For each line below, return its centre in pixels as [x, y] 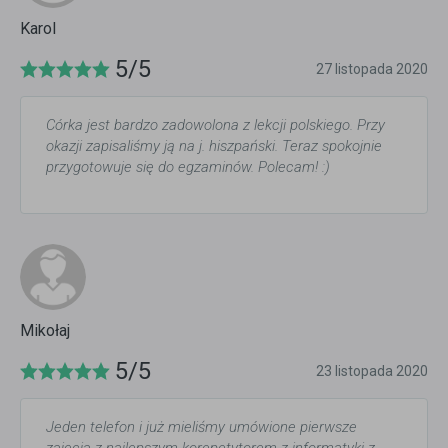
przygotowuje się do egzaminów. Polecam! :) [188, 167]
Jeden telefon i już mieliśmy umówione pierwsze [201, 427]
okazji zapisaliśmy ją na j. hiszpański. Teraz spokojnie [214, 146]
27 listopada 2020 [372, 69]
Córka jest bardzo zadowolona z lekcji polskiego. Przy [215, 125]
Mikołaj [45, 331]
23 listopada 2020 [372, 371]
